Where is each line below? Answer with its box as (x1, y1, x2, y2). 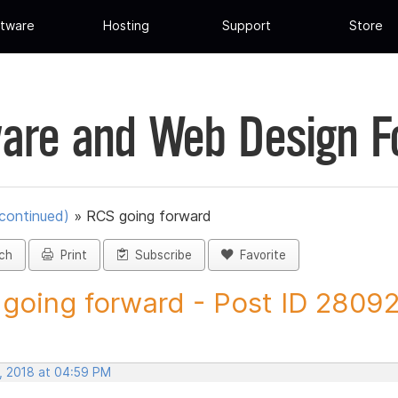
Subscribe (128, 248, 192, 263)
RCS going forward (86, 207, 211, 226)
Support (221, 18, 271, 34)
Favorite (233, 248, 286, 263)
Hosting (103, 18, 150, 34)
